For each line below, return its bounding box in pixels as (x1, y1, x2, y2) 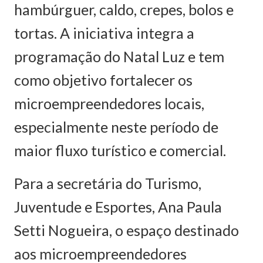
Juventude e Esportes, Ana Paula (14, 198, 222, 215)
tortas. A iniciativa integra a (14, 24, 194, 42)
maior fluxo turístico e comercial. (14, 141, 226, 159)
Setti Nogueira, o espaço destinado (14, 221, 239, 239)
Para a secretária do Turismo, (14, 174, 201, 192)
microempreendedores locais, (14, 95, 204, 112)
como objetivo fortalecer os (14, 71, 193, 89)
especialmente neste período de (14, 118, 218, 136)
